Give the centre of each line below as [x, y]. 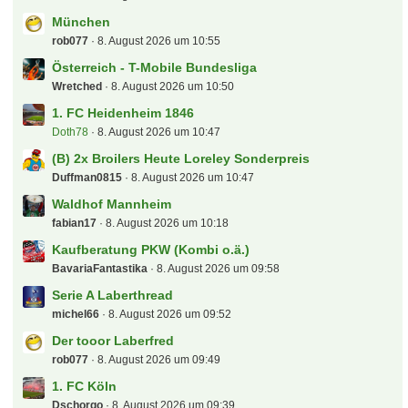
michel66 [76, 314]
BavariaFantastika [100, 269]
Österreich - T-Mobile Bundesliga [155, 67]
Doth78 [71, 132]
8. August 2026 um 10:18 [168, 223]
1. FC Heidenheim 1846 [123, 113]
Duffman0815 [87, 178]
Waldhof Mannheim [112, 204]
